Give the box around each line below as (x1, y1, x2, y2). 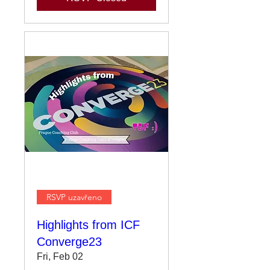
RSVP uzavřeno (46, 191, 102, 202)
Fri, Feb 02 (37, 251, 83, 262)
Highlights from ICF (37, 218, 140, 231)
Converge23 (37, 235, 102, 248)
